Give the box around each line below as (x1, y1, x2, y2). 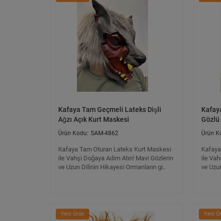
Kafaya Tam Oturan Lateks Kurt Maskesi (58, 146, 171, 153)
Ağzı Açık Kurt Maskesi (58, 115, 129, 123)
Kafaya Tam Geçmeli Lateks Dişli (58, 106, 161, 113)
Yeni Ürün (61, 211, 84, 217)
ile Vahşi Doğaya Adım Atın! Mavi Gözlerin (58, 154, 173, 162)
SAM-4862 (91, 130, 118, 137)
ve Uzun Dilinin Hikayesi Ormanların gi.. (58, 163, 166, 171)
